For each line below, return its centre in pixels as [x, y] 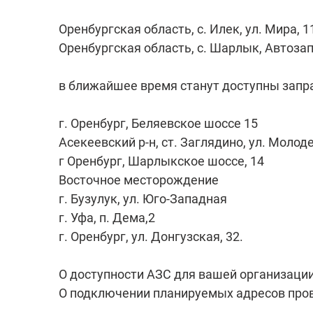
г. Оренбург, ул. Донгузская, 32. [151, 236]
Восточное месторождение [139, 180]
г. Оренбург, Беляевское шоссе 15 [158, 123]
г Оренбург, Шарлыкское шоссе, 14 [161, 161]
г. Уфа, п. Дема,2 [107, 217]
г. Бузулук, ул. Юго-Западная [143, 198]
